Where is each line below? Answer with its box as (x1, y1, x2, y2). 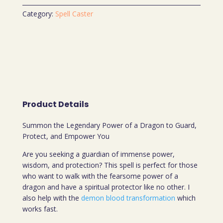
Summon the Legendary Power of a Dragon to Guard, (22, 120, 197, 130)
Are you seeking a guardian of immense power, (22, 149, 175, 159)
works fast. (22, 204, 58, 214)
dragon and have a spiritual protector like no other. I (22, 182, 190, 192)
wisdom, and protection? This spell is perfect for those (22, 160, 198, 170)
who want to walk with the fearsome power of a (22, 171, 178, 181)
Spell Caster (55, 9, 93, 18)
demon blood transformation (81, 193, 175, 203)
